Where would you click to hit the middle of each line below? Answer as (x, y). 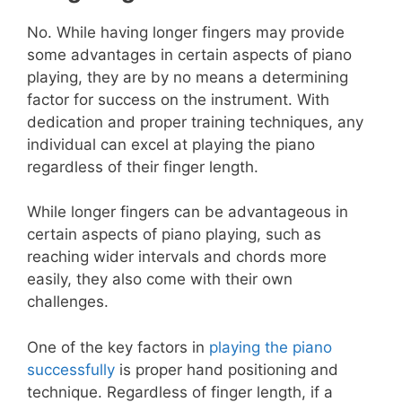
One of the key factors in (118, 347)
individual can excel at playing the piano (171, 144)
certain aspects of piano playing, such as (174, 235)
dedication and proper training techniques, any (195, 122)
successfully (71, 369)
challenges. (68, 302)
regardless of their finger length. (143, 166)
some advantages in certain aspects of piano (189, 54)
